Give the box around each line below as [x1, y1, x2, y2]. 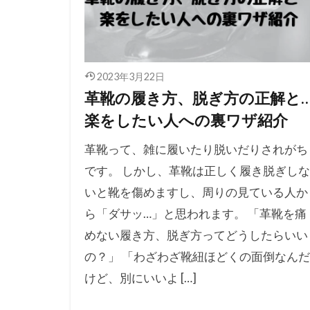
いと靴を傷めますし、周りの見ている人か [84, 185, 308, 200]
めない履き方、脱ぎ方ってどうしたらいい [84, 228, 308, 243]
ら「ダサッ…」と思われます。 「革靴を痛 [84, 206, 307, 221]
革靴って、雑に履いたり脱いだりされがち [84, 142, 308, 157]
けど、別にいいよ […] [84, 271, 197, 286]
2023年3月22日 [96, 71, 165, 83]
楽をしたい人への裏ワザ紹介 [84, 111, 288, 130]
